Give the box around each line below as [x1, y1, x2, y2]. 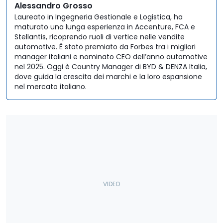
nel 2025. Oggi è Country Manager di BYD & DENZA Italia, [14, 62, 207, 72]
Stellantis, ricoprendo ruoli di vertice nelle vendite [14, 32, 185, 42]
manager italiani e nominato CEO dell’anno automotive [14, 52, 208, 62]
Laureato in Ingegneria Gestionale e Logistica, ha [14, 12, 183, 22]
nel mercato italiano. [14, 82, 87, 92]
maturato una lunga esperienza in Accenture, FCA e [14, 22, 195, 32]
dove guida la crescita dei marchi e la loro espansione [14, 72, 202, 82]
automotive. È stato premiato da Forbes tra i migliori [14, 42, 196, 52]
